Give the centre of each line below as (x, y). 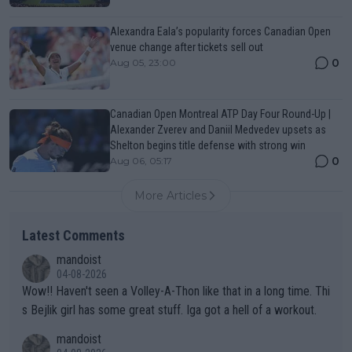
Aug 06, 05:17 (141, 161)
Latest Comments (73, 236)
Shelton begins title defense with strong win (208, 146)
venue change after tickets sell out (187, 48)
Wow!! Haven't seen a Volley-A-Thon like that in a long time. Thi (39, 291)
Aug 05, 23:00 (143, 63)
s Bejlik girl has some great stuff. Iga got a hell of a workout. (169, 310)
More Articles (170, 196)
